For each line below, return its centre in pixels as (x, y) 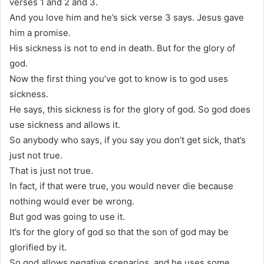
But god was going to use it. (67, 216)
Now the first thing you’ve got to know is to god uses (119, 78)
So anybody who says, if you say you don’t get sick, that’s (128, 140)
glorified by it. (38, 247)
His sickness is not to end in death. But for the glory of (122, 48)
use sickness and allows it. (65, 124)
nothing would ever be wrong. (72, 201)
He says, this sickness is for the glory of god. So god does (130, 109)
